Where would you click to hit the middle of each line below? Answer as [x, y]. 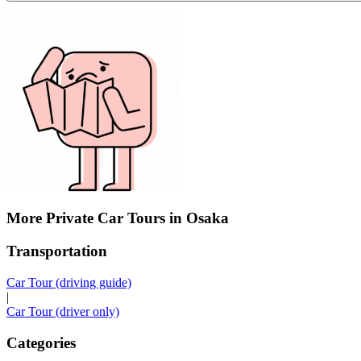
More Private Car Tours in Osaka [118, 218]
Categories [41, 342]
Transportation [57, 251]
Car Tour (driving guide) [69, 282]
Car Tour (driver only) [63, 311]
